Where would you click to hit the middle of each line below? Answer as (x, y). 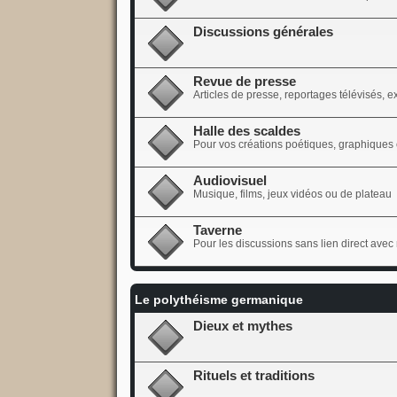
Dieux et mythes (242, 326)
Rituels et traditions (253, 375)
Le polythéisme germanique (218, 299)
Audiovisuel (230, 180)
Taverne (217, 230)
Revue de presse (244, 81)
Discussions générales (263, 31)
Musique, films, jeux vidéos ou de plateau (292, 194)
